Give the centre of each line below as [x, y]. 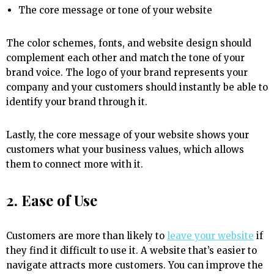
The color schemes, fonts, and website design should [129, 43]
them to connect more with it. [75, 165]
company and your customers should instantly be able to [137, 87]
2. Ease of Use [52, 200]
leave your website [210, 236]
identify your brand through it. [78, 102]
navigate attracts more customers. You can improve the [135, 265]
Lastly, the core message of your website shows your [128, 135]
